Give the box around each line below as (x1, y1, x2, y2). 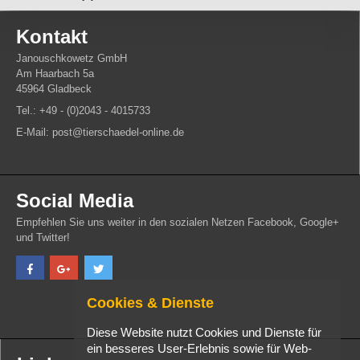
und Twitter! (16, 231, 70, 244)
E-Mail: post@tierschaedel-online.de (16, 126, 184, 139)
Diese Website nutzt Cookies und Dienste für (87, 326, 321, 340)
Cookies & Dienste (87, 294, 214, 311)
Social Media (16, 190, 133, 212)
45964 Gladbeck (16, 83, 92, 96)
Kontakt (16, 26, 88, 48)
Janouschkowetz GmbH (16, 52, 127, 65)
